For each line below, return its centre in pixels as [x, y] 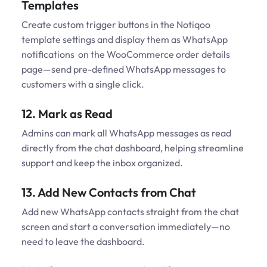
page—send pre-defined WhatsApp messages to [124, 69]
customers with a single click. [83, 84]
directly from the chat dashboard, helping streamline [133, 148]
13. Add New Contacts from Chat [109, 193]
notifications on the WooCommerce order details [126, 55]
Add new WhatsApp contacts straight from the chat [130, 212]
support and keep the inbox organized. [102, 163]
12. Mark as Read [67, 114]
